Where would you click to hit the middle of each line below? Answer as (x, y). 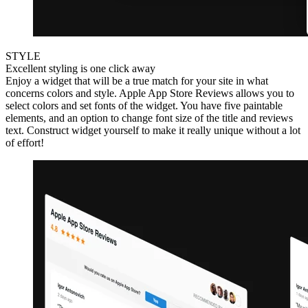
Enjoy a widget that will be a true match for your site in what (137, 81)
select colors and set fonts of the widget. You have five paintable (144, 106)
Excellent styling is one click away (80, 69)
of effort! (29, 143)
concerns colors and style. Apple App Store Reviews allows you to (150, 93)
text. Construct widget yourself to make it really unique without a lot (153, 131)
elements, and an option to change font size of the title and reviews (149, 118)
